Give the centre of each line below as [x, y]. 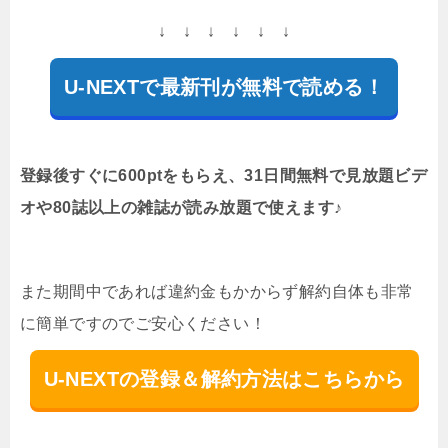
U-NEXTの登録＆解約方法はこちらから [224, 378]
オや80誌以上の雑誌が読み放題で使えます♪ [181, 207]
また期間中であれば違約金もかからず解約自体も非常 [217, 291]
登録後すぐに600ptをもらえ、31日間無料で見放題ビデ [224, 175]
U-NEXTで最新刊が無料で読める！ [224, 86]
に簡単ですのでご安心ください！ [143, 323]
